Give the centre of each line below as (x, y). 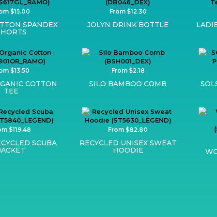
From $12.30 (128, 11)
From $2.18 (128, 70)
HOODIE (128, 150)
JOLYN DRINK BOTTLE (128, 24)
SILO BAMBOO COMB (128, 84)
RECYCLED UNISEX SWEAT (128, 143)
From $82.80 (128, 129)
